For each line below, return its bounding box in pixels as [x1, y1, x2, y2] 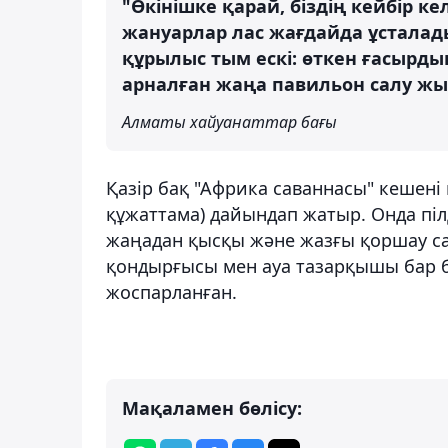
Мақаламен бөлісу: [122, 395, 302, 420]
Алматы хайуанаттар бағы [122, 110, 337, 133]
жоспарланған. [106, 279, 237, 304]
